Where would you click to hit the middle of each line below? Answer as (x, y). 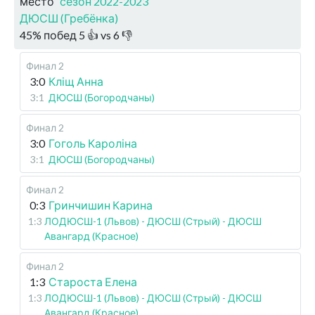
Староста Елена (93, 282)
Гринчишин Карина (101, 205)
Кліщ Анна (76, 81)
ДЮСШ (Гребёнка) (69, 18)
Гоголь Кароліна (93, 143)
